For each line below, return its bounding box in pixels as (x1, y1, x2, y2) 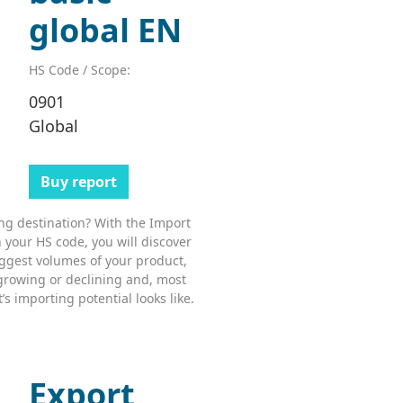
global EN (28, 7, 182, 52)
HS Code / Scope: (28, 60, 130, 78)
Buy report (40, 171, 117, 192)
